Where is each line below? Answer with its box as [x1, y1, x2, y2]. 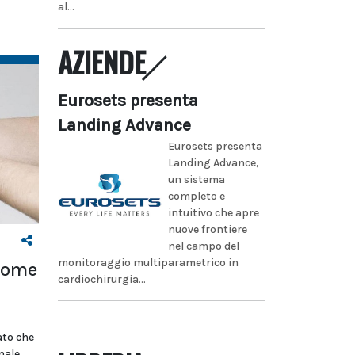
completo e [167, 189, 225, 203]
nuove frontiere [167, 222, 247, 236]
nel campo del [167, 239, 239, 253]
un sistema [167, 172, 225, 186]
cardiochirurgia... [58, 272, 146, 286]
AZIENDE [58, 40, 146, 82]
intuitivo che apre [167, 205, 259, 219]
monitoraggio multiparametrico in [58, 255, 239, 269]
